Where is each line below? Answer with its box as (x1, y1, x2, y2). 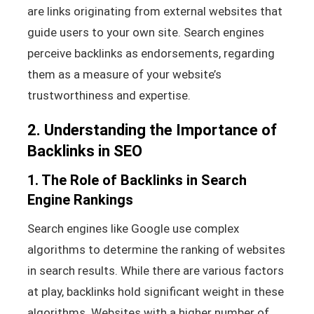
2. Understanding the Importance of (27, 121, 277, 139)
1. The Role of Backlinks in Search (27, 171, 247, 189)
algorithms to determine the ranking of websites (27, 242, 285, 257)
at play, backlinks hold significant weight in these (27, 284, 284, 299)
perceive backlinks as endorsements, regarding (27, 46, 275, 60)
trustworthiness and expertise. (27, 88, 191, 102)
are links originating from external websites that (27, 4, 282, 18)
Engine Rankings (27, 191, 133, 208)
